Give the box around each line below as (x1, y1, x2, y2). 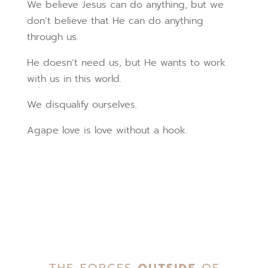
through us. (26, 30, 78, 45)
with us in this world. (26, 72, 121, 87)
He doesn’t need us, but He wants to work (26, 56, 226, 71)
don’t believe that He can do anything (26, 14, 203, 29)
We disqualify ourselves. (26, 98, 137, 112)
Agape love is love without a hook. (26, 123, 187, 138)
